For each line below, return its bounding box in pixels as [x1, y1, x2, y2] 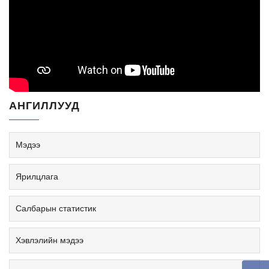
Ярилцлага [16, 170, 58, 183]
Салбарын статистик [16, 202, 96, 214]
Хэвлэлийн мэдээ [16, 234, 83, 246]
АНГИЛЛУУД [9, 97, 80, 113]
